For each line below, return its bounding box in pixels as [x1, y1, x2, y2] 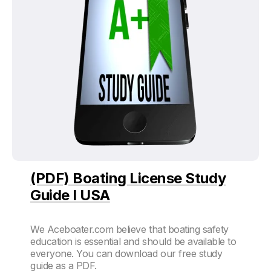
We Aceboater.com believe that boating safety [30, 223, 229, 235]
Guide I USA [30, 186, 110, 204]
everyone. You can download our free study [30, 247, 223, 260]
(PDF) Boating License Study [30, 169, 226, 187]
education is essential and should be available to [30, 235, 237, 247]
